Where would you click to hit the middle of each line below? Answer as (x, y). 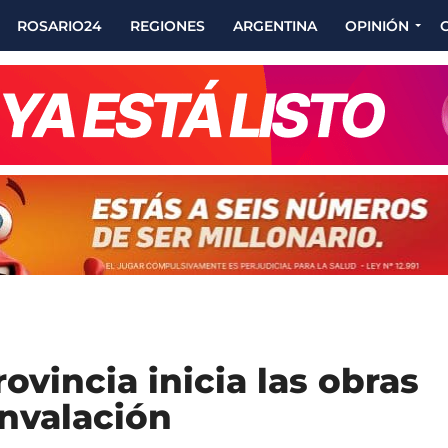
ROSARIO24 (59, 25)
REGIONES (167, 25)
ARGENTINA (275, 25)
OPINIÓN (377, 25)
